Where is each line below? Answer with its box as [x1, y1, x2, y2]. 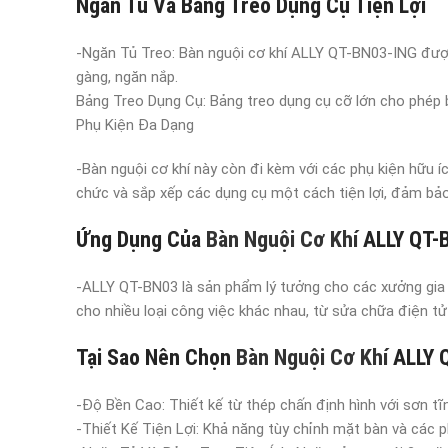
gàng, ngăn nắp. [76, 68, 178, 86]
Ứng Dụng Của [76, 227, 201, 252]
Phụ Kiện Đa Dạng [76, 116, 194, 134]
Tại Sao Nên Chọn [76, 345, 231, 370]
